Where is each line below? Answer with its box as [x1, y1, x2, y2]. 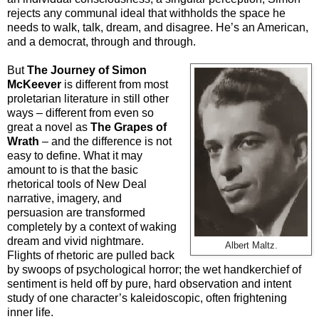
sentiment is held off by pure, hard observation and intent [7, 278, 291, 291]
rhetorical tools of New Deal [7, 178, 147, 191]
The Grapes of [90, 121, 167, 134]
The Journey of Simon [27, 64, 147, 77]
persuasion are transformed [7, 206, 145, 219]
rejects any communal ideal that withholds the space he [7, 7, 286, 20]
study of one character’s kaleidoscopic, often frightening [7, 292, 287, 305]
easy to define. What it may [7, 150, 142, 162]
